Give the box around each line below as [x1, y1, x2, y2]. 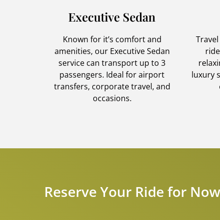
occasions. [92, 92, 132, 104]
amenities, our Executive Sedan [54, 45, 170, 56]
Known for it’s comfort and [62, 33, 162, 45]
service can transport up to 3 [58, 57, 165, 68]
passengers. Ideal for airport [59, 69, 165, 80]
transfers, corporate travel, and [54, 81, 170, 92]
